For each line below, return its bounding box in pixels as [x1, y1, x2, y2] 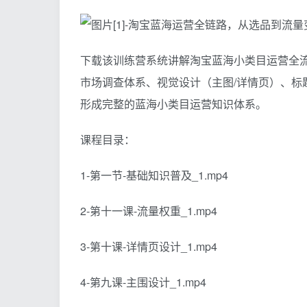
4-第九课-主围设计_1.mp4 [80, 273, 206, 290]
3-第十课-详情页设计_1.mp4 [80, 238, 217, 254]
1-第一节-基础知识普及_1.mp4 [80, 167, 228, 183]
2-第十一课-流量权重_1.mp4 [80, 202, 217, 219]
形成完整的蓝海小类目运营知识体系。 [80, 95, 267, 112]
